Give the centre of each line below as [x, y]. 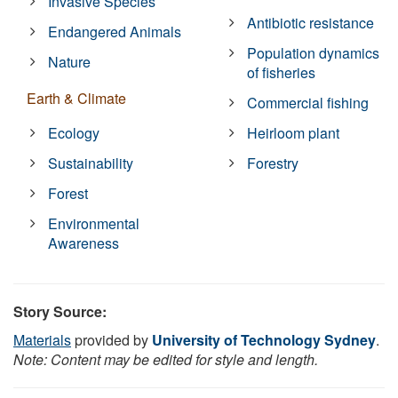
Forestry [273, 163]
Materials [42, 340]
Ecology [74, 133]
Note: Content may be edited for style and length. [166, 360]
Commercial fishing [308, 103]
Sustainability [91, 163]
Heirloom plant [294, 133]
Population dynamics [314, 53]
